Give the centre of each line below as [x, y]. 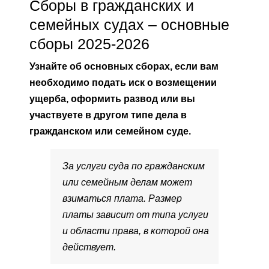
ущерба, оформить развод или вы [112, 99]
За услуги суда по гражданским [134, 166]
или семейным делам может [127, 183]
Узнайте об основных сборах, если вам [124, 67]
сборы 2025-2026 [89, 44]
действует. [89, 247]
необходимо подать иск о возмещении [123, 83]
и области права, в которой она [136, 231]
